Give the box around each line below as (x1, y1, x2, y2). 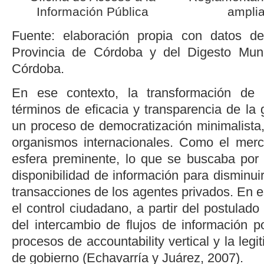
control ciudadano (27, 200, 128, 216)
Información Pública (37, 4, 148, 19)
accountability (86, 233, 164, 249)
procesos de (12, 233, 87, 249)
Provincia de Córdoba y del (12, 44, 188, 60)
